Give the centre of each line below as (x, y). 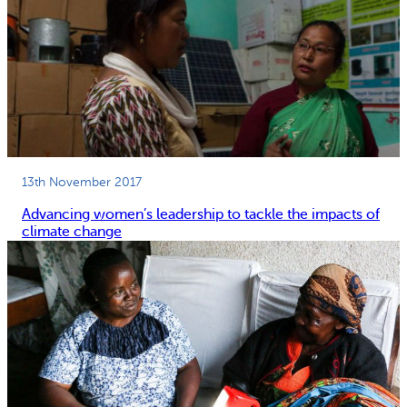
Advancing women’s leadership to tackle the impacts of (201, 214)
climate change (72, 232)
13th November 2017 (82, 182)
